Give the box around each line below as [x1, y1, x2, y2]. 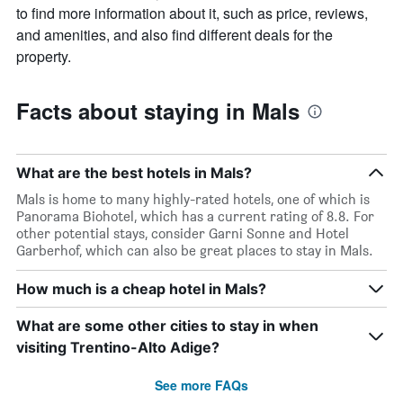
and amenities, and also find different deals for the [16, 24, 333, 46]
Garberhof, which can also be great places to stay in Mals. [16, 242, 373, 260]
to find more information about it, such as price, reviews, [16, 3, 368, 24]
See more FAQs [155, 376, 248, 395]
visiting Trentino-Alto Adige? [16, 338, 219, 357]
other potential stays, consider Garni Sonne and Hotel [16, 225, 349, 243]
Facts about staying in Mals [16, 95, 300, 127]
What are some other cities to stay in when [16, 317, 318, 336]
